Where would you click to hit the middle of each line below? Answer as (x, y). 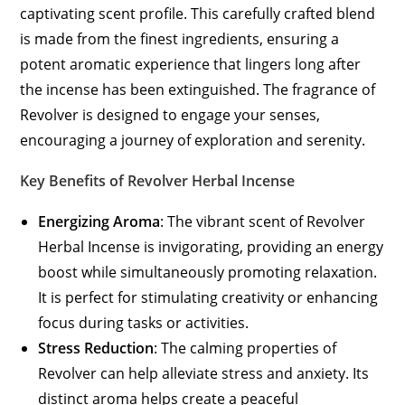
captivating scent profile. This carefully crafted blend (198, 14)
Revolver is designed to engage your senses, (170, 115)
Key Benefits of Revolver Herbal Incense (158, 181)
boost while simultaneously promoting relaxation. (208, 272)
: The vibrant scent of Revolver (263, 221)
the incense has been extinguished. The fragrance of (198, 89)
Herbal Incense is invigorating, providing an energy (211, 247)
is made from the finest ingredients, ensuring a (180, 39)
